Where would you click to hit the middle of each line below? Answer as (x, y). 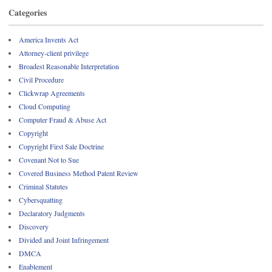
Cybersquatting (41, 200)
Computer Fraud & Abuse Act (63, 120)
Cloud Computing (45, 107)
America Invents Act (49, 40)
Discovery (34, 227)
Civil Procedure (41, 80)
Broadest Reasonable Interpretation (69, 66)
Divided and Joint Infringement (64, 240)
